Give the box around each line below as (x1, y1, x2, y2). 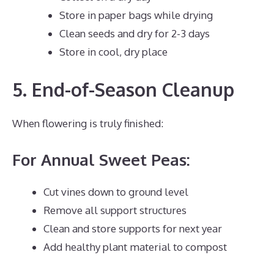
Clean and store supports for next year (43, 221, 222, 235)
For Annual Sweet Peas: (12, 149, 190, 169)
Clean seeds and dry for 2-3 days (59, 26, 210, 40)
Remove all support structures (43, 203, 187, 217)
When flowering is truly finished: (12, 117, 163, 130)
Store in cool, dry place (59, 45, 168, 58)
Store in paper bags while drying (59, 8, 213, 21)
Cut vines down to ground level (43, 185, 188, 198)
